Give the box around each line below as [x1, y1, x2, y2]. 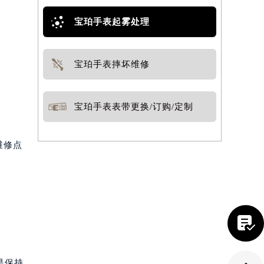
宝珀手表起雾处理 [74, 17, 150, 27]
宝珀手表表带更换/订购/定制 [74, 102, 194, 111]
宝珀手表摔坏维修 [74, 60, 150, 69]
